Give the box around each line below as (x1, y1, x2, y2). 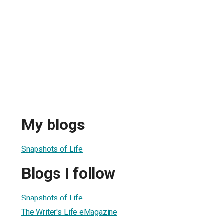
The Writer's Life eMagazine (21, 207, 117, 217)
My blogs (21, 115, 85, 134)
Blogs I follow (21, 164, 115, 183)
